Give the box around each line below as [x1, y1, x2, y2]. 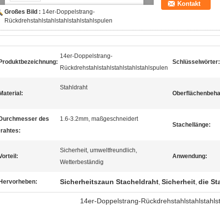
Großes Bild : [4, 8, 42, 15]
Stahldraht [60, 84, 87, 91]
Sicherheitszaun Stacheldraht [60, 178, 159, 186]
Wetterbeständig [60, 159, 104, 165]
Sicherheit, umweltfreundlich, [60, 147, 137, 154]
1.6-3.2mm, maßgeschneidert [60, 115, 138, 122]
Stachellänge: [172, 121, 211, 128]
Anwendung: [172, 153, 207, 160]
